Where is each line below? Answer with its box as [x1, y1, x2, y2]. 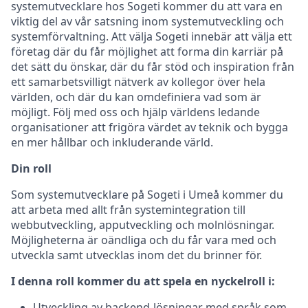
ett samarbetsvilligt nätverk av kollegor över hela [11, 74, 265, 89]
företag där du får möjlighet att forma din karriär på [11, 43, 283, 59]
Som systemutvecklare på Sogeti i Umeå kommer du [11, 186, 283, 202]
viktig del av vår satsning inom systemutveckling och [11, 13, 284, 29]
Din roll [11, 160, 52, 176]
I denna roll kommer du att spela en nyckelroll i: [11, 273, 275, 289]
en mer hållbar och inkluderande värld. [11, 134, 213, 150]
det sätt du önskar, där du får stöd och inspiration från [11, 58, 294, 74]
